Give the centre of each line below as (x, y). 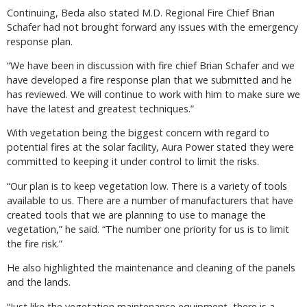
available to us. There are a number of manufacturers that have (150, 200)
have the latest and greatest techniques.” (100, 109)
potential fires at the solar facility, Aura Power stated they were (150, 147)
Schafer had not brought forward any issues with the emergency (152, 27)
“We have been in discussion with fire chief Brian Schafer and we (151, 65)
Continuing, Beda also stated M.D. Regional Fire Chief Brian (141, 12)
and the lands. (39, 282)
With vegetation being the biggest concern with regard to (138, 133)
